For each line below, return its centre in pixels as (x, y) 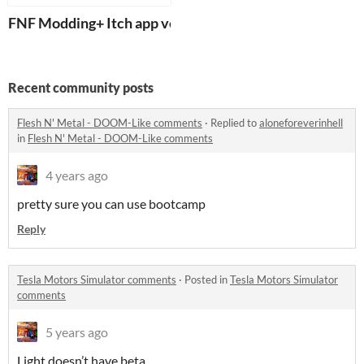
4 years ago (77, 175)
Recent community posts (81, 88)
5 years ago (77, 332)
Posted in (207, 280)
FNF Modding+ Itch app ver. (97, 23)
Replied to (235, 123)
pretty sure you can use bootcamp (111, 204)
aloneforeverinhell (301, 123)
